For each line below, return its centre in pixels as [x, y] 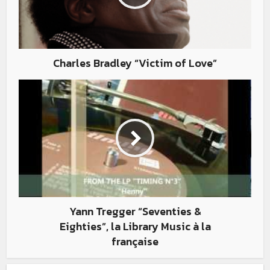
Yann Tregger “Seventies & [135, 211]
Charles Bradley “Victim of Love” [135, 63]
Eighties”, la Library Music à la [135, 226]
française [135, 241]
